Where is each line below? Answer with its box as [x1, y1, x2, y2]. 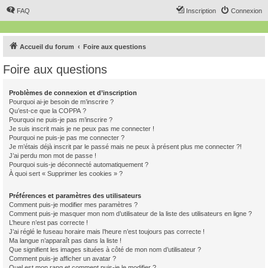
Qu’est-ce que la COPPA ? [9, 107, 86, 114]
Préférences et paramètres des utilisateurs [9, 192, 141, 199]
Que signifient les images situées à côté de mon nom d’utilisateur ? [9, 246, 201, 253]
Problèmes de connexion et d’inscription [9, 89, 137, 96]
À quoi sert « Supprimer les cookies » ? [9, 170, 123, 177]
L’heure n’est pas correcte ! [9, 219, 88, 226]
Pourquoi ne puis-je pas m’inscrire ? [9, 116, 112, 123]
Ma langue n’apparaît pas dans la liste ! [9, 237, 121, 244]
